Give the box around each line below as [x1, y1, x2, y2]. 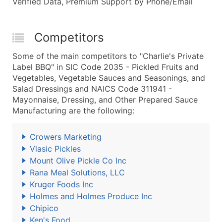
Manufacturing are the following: [12, 106, 134, 115]
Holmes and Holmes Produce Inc [30, 191, 152, 201]
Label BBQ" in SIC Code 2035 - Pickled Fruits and [12, 62, 199, 72]
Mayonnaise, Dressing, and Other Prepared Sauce [12, 95, 198, 105]
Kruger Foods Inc [30, 179, 93, 189]
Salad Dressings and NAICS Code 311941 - [12, 84, 172, 94]
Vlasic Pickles [30, 144, 81, 154]
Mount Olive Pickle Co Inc [30, 156, 126, 166]
